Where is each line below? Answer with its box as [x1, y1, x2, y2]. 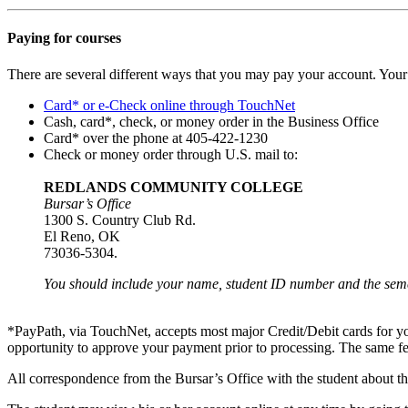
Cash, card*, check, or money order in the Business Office [44, 113, 379, 129]
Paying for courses [7, 30, 121, 46]
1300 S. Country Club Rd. [44, 211, 196, 228]
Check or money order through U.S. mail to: [44, 146, 301, 162]
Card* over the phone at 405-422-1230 [44, 129, 268, 146]
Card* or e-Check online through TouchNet [44, 97, 295, 113]
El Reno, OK [44, 228, 124, 244]
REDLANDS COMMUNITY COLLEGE [44, 178, 303, 195]
